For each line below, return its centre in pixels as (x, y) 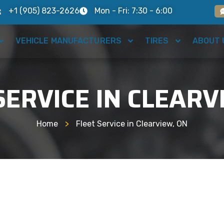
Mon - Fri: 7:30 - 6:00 (133, 11)
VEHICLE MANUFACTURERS (68, 41)
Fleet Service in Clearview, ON (132, 123)
